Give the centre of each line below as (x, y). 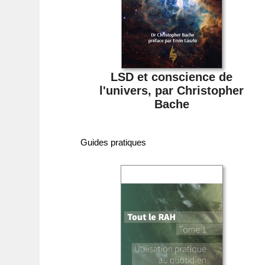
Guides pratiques (114, 142)
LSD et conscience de (172, 77)
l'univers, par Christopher (172, 90)
